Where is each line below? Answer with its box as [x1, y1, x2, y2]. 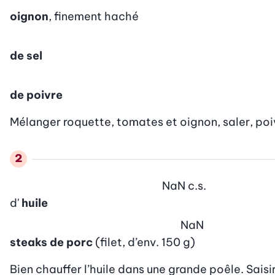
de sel [10, 48, 42, 63]
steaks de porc [10, 234, 93, 249]
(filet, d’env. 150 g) [95, 234, 195, 249]
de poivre [10, 87, 63, 102]
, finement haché [48, 9, 139, 23]
